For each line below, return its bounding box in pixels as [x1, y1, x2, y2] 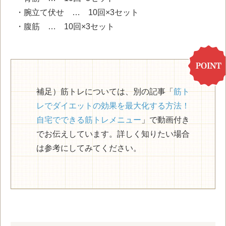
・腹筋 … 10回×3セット [16, 22, 115, 31]
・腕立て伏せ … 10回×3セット [16, 8, 139, 17]
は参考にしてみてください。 [36, 144, 141, 153]
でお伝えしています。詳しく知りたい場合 [36, 130, 190, 139]
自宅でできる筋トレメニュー [36, 116, 141, 125]
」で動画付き [141, 116, 190, 125]
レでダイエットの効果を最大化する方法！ [36, 101, 190, 110]
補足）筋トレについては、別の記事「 [36, 87, 174, 96]
